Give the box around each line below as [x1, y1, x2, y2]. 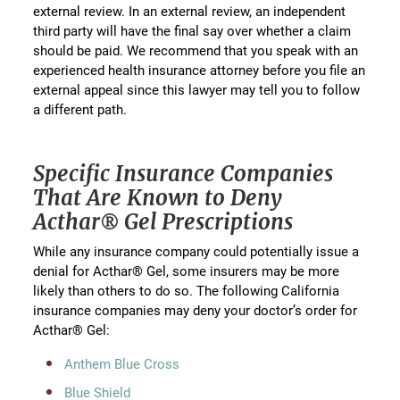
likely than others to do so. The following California [33, 281, 340, 300]
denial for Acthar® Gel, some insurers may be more [33, 262, 340, 280]
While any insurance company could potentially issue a [33, 242, 360, 261]
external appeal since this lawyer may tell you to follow [33, 80, 361, 99]
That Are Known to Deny [33, 184, 283, 212]
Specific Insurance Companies [33, 160, 334, 188]
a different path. [33, 100, 128, 119]
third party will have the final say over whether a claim [33, 21, 352, 40]
